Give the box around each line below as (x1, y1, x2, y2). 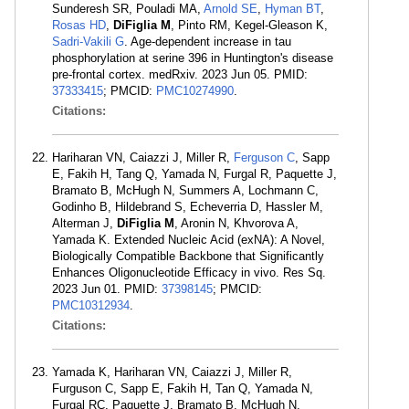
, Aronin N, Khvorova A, (174, 216, 299, 230)
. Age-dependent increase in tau (124, 35, 291, 48)
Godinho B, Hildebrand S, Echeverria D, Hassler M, (52, 200, 323, 214)
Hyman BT (265, 2, 320, 16)
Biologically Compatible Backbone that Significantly (52, 249, 324, 263)
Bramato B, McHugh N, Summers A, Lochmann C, (52, 184, 319, 197)
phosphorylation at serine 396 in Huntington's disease (52, 51, 333, 65)
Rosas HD (52, 18, 106, 32)
